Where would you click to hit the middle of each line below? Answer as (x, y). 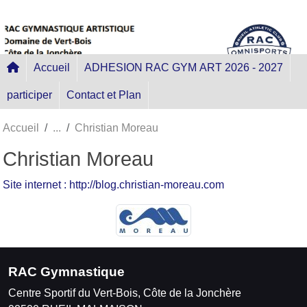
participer (29, 95)
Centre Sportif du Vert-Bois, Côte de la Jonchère (125, 293)
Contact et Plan (104, 95)
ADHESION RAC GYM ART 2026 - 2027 (184, 67)
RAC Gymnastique (66, 271)
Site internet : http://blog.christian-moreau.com (113, 184)
